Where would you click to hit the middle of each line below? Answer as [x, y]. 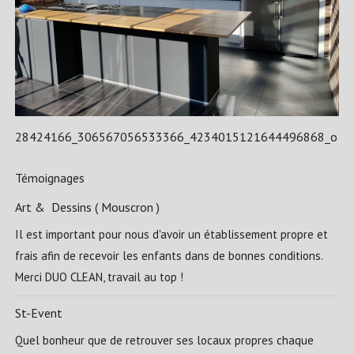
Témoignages [49, 178]
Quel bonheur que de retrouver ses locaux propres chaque [164, 341]
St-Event [38, 313]
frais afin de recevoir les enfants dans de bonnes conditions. [168, 256]
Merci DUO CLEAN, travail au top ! [99, 277]
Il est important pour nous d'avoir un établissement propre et [171, 235]
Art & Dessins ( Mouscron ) [87, 207]
